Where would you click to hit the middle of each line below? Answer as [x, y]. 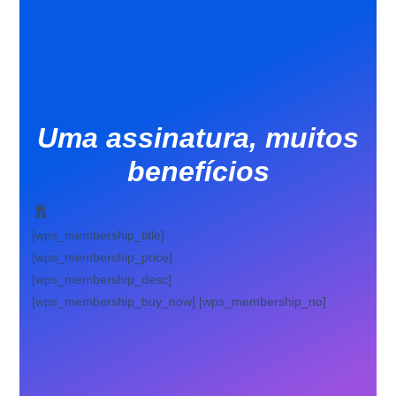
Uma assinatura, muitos [198, 137]
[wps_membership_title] [99, 235]
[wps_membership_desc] [102, 279]
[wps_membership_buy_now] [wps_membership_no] [179, 301]
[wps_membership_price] [103, 257]
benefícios [198, 171]
